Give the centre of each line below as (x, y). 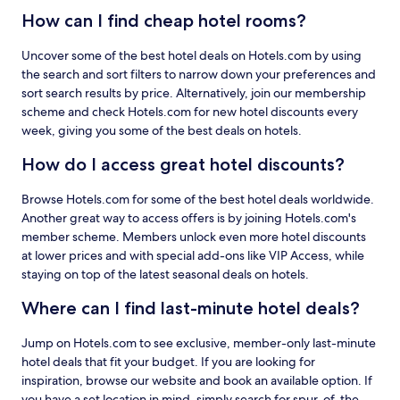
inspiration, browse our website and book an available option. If (197, 380)
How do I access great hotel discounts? (183, 164)
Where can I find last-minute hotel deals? (191, 308)
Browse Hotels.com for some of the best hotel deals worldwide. (198, 199)
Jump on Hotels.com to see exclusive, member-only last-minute (199, 343)
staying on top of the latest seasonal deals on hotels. (165, 274)
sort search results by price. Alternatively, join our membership (194, 93)
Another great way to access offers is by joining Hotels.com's (189, 218)
